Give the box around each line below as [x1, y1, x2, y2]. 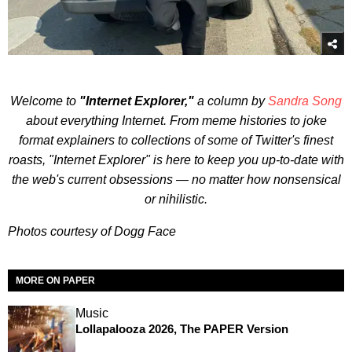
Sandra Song [268, 93, 342, 108]
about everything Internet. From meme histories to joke [25, 113, 327, 127]
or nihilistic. [145, 192, 207, 206]
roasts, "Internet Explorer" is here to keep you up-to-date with [8, 152, 344, 167]
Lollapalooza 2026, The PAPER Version [75, 321, 288, 335]
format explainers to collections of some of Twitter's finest [19, 133, 333, 147]
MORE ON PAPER [16, 274, 95, 286]
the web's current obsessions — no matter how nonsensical [11, 172, 341, 186]
